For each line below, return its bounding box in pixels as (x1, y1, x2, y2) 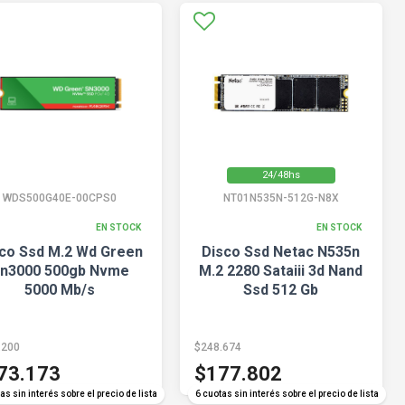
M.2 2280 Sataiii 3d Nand (199, 262, 363, 279)
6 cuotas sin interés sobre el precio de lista (194, 389, 379, 399)
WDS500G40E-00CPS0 (3, 192, 118, 204)
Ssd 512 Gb (243, 281, 319, 298)
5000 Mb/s (24, 281, 96, 298)
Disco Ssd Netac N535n (202, 243, 361, 260)
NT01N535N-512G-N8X (222, 192, 339, 204)
